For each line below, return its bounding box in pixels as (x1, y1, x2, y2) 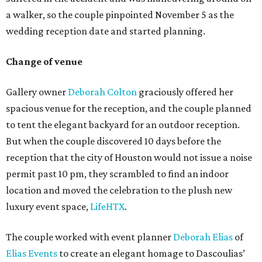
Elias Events (6, 247, 57, 260)
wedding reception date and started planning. (6, 25, 205, 37)
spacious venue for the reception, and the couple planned (6, 102, 251, 115)
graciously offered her (137, 86, 233, 98)
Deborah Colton (68, 86, 137, 98)
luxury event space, (6, 201, 90, 213)
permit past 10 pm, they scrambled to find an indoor (6, 168, 229, 180)
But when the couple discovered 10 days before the (6, 135, 221, 147)
